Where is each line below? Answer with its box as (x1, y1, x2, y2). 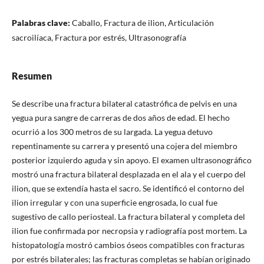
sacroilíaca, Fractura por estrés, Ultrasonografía (11, 32, 186, 43)
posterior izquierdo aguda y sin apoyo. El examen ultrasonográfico (11, 155, 252, 166)
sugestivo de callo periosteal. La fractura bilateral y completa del (11, 212, 245, 222)
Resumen (11, 70, 52, 82)
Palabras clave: (11, 18, 72, 28)
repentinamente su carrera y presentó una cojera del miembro (11, 141, 237, 151)
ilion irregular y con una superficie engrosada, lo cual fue (11, 197, 217, 208)
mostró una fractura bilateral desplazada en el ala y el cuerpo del (11, 169, 246, 180)
